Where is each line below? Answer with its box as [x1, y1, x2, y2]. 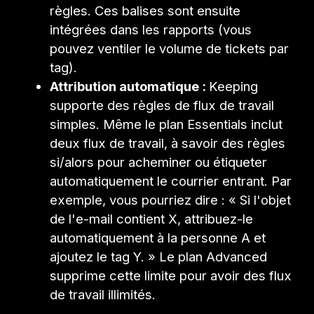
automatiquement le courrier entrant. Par [50, 172, 292, 189]
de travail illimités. [50, 286, 156, 302]
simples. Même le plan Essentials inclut [50, 116, 283, 132]
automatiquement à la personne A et [50, 229, 266, 245]
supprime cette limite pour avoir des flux [50, 267, 292, 283]
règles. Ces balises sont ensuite [50, 2, 241, 18]
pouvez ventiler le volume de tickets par [50, 40, 289, 56]
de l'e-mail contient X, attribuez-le [50, 210, 254, 226]
